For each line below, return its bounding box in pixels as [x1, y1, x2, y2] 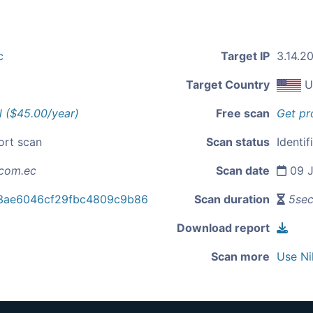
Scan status [206, 135, 270, 149]
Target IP [221, 49, 270, 63]
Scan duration [194, 192, 270, 206]
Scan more [211, 249, 270, 263]
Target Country [186, 78, 270, 92]
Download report [177, 221, 270, 235]
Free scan [216, 106, 270, 120]
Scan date [216, 163, 270, 177]
